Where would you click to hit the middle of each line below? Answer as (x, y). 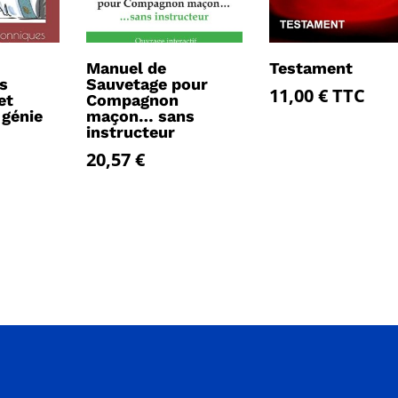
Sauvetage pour (147, 84)
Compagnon (133, 100)
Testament (310, 68)
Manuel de (127, 68)
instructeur (131, 132)
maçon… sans (141, 116)
